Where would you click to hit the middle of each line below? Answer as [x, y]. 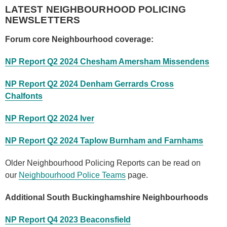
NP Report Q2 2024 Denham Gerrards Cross [89, 84]
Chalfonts [24, 96]
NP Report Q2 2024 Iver [50, 119]
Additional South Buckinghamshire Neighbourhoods [107, 198]
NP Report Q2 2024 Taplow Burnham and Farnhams [104, 141]
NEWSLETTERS [43, 20]
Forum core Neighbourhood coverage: [79, 40]
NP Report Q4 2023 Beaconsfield [68, 220]
